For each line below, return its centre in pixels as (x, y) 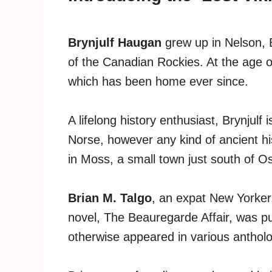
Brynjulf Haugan (115, 43)
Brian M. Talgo (110, 198)
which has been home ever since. (158, 82)
